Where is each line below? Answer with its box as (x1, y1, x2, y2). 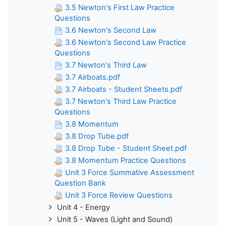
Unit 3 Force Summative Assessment (65, 168, 194, 178)
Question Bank (54, 179, 106, 188)
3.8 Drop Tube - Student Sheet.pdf (65, 144, 187, 153)
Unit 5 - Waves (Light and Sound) (57, 215, 173, 224)
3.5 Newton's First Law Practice (65, 3, 175, 13)
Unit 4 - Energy (57, 203, 110, 212)
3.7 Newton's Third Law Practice (65, 97, 177, 106)
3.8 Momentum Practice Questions (65, 156, 186, 165)
